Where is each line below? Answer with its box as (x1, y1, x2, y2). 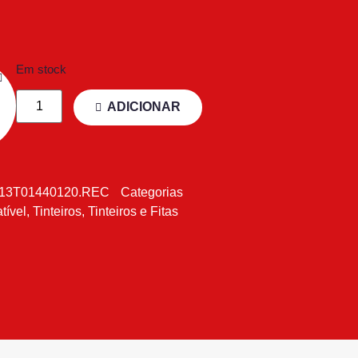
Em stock (16, 62, 66, 76)
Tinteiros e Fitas (88, 205, 178, 219)
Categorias (121, 185, 183, 200)
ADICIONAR (107, 100, 181, 114)
